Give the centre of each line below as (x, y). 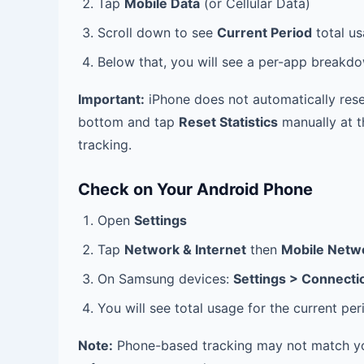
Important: (111, 99)
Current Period (264, 32)
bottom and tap (128, 122)
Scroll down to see (157, 32)
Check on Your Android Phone (195, 189)
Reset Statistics (228, 122)
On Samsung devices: (165, 279)
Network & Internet (185, 249)
